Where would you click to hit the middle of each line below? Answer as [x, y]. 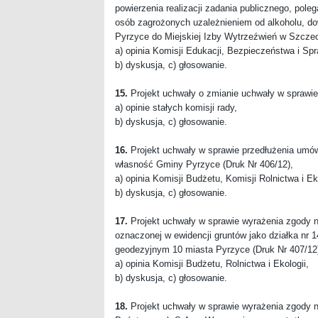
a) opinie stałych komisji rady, [176, 107]
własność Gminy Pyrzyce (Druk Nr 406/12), [204, 164]
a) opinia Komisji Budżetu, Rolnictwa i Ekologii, [212, 263]
